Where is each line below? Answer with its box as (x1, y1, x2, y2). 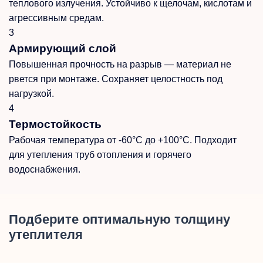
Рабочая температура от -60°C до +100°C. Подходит (9, 134, 237, 145)
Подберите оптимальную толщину (9, 211, 230, 227)
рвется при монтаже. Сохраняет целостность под (9, 73, 222, 84)
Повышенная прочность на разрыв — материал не (9, 59, 231, 69)
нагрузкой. (9, 88, 54, 99)
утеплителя (9, 227, 83, 242)
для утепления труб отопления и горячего (9, 149, 191, 160)
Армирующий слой (9, 42, 116, 55)
